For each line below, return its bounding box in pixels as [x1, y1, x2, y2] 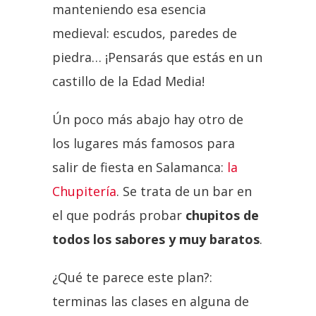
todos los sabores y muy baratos [52, 230, 260, 248]
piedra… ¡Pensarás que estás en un [52, 48, 262, 66]
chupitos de [186, 206, 259, 224]
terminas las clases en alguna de [52, 292, 249, 310]
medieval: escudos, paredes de [52, 24, 237, 42]
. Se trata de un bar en [116, 182, 252, 200]
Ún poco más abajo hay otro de [52, 110, 243, 128]
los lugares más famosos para [52, 134, 235, 152]
